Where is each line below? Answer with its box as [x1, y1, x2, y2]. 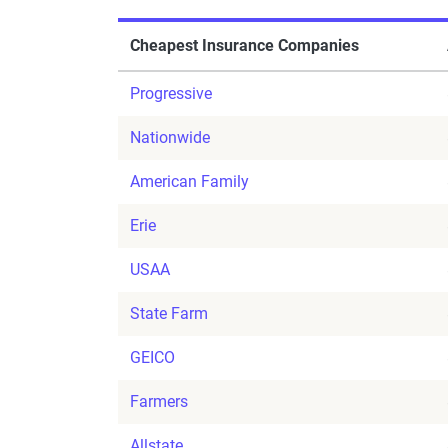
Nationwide [130, 128, 210, 148]
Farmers [130, 392, 188, 412]
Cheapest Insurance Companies [130, 36, 359, 56]
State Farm [130, 304, 208, 324]
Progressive [130, 84, 212, 104]
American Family [130, 172, 249, 192]
